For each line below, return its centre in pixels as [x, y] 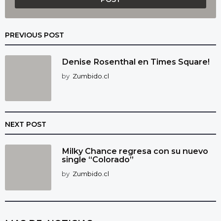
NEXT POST [26, 124]
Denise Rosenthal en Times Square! [136, 61]
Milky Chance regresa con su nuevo [135, 151]
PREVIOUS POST [35, 35]
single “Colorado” [98, 159]
